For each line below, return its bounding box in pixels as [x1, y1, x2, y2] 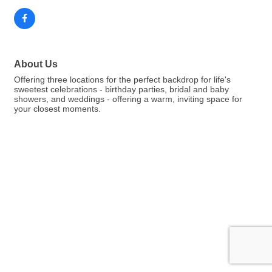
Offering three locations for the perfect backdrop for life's [14, 75, 231, 85]
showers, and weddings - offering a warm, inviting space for [14, 94, 242, 104]
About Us [14, 58, 58, 70]
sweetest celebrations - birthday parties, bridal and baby [14, 84, 229, 95]
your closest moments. [14, 104, 101, 114]
